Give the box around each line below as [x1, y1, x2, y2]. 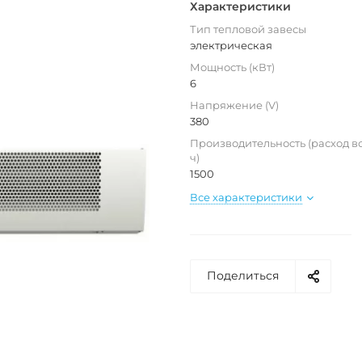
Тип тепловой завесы [190, 23, 306, 36]
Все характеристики [190, 191, 302, 204]
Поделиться [207, 268, 279, 284]
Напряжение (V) [190, 99, 279, 112]
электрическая [190, 39, 272, 53]
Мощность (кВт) [190, 61, 275, 74]
